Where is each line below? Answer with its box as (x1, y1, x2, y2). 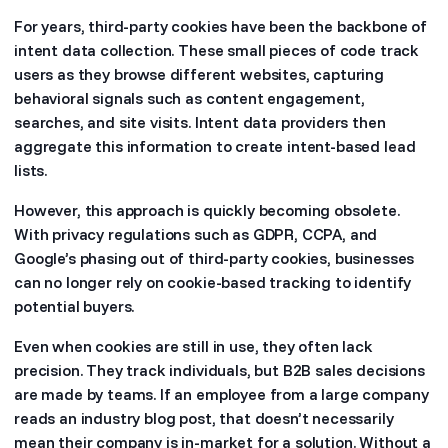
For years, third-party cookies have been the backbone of (14, 16, 428, 36)
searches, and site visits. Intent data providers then (14, 112, 386, 132)
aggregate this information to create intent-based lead (14, 136, 416, 156)
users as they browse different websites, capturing (14, 64, 384, 84)
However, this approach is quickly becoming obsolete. (14, 200, 400, 220)
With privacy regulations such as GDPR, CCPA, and (14, 224, 378, 244)
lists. (14, 160, 48, 180)
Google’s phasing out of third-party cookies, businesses (14, 248, 415, 268)
